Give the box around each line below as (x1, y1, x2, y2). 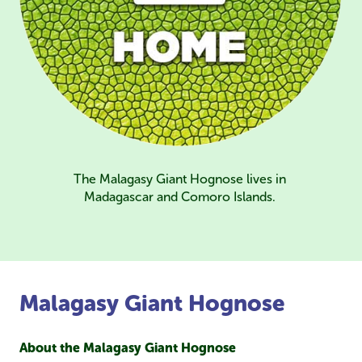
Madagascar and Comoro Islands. (84, 189, 276, 205)
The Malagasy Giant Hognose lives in (74, 171, 287, 187)
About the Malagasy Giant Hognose (19, 340, 236, 356)
